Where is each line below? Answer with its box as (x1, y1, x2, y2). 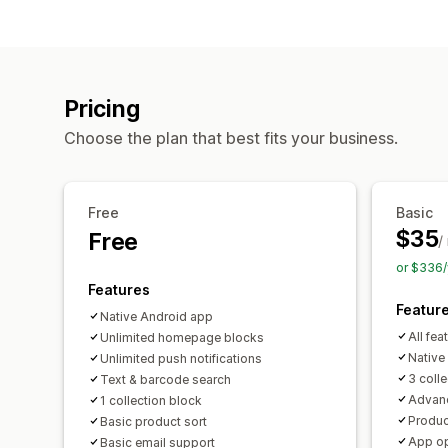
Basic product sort (100, 413, 207, 429)
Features (88, 280, 150, 298)
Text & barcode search (100, 371, 231, 387)
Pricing (64, 94, 140, 123)
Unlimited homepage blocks (100, 329, 264, 345)
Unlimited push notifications (100, 350, 262, 366)
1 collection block (100, 392, 202, 408)
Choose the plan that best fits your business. (64, 127, 398, 148)
